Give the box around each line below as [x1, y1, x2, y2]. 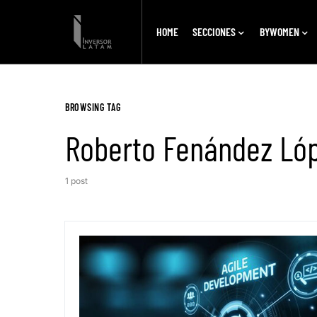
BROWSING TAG [65, 101, 121, 113]
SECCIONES [192, 25, 236, 38]
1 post [65, 175, 88, 186]
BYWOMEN [259, 25, 299, 38]
